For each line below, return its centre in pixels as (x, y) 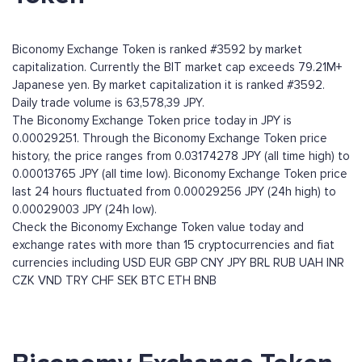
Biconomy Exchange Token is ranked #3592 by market (157, 50)
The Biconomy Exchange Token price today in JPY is (152, 121)
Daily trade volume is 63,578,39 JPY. (108, 103)
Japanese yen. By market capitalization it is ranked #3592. (168, 85)
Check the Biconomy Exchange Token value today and (158, 227)
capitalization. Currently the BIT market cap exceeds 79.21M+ (177, 67)
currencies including (67, 263)
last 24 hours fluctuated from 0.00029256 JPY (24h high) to (174, 192)
